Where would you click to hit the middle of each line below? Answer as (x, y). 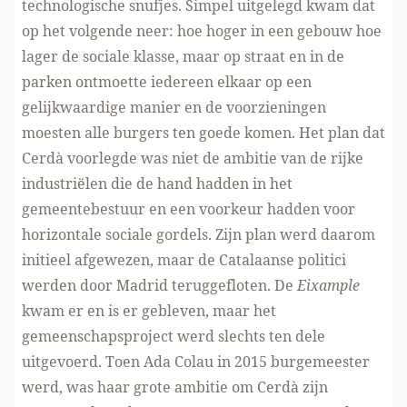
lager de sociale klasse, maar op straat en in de (183, 56)
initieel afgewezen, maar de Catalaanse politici (184, 260)
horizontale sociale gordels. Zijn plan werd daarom (199, 234)
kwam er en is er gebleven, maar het (149, 311)
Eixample (328, 285)
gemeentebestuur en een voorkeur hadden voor (189, 209)
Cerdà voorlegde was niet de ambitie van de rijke (193, 158)
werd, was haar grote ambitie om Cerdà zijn (175, 387)
